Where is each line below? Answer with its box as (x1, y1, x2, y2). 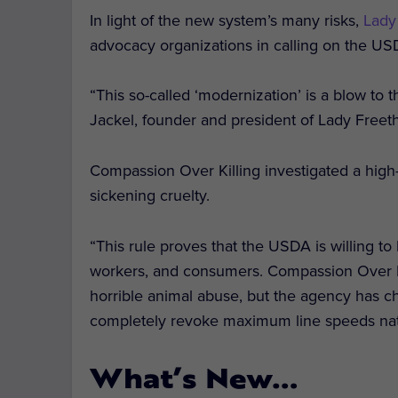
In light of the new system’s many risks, (90, 10, 364, 30)
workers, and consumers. (90, 260, 268, 281)
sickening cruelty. (90, 186, 211, 206)
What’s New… (90, 368, 298, 394)
